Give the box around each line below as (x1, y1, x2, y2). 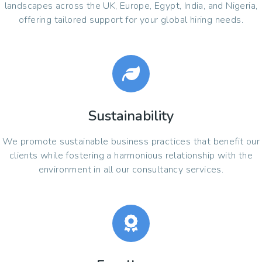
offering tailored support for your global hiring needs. (19, 13, 243, 27)
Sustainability (88, 106, 174, 126)
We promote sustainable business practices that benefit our (2, 135, 260, 149)
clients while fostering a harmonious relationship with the (9, 149, 253, 163)
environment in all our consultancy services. (38, 163, 224, 177)
